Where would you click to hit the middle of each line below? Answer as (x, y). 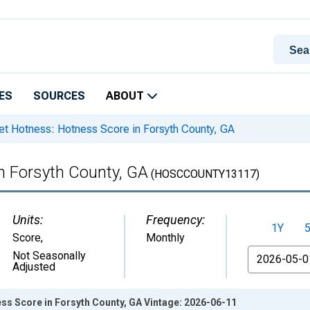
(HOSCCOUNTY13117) (204, 174)
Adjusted (34, 267)
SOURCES (59, 96)
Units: (28, 220)
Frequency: (175, 220)
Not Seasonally (49, 256)
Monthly (165, 238)
